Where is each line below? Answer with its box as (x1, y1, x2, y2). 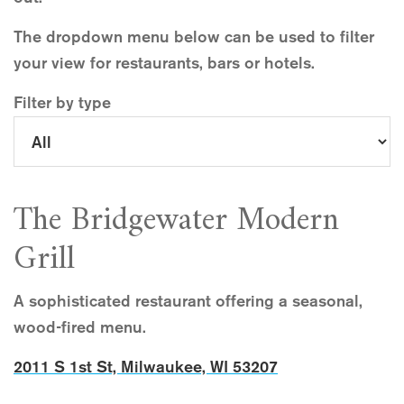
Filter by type (14, 93, 111, 114)
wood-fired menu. (14, 317, 146, 338)
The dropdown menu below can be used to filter (14, 27, 374, 48)
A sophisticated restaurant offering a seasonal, (14, 291, 363, 312)
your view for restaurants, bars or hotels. (14, 53, 315, 74)
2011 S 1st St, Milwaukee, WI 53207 (14, 357, 278, 378)
